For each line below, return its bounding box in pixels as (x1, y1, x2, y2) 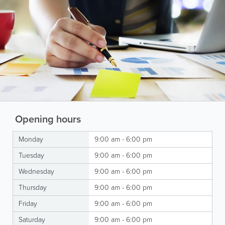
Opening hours (13, 111, 81, 127)
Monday (19, 134, 43, 145)
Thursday (19, 182, 47, 193)
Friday (19, 198, 37, 209)
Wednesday (19, 166, 54, 177)
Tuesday (19, 150, 44, 161)
